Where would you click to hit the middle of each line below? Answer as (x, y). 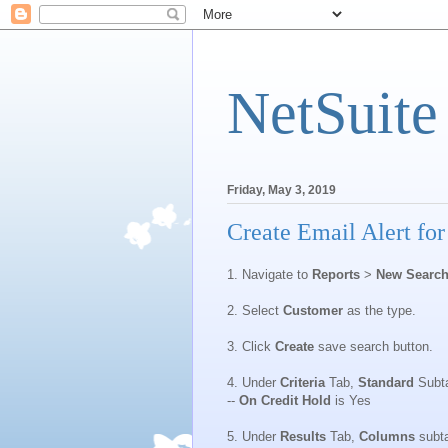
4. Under (253, 382)
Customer (313, 310)
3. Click (251, 346)
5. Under (253, 436)
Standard (386, 382)
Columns (387, 436)
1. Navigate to (269, 274)
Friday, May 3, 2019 (281, 190)
